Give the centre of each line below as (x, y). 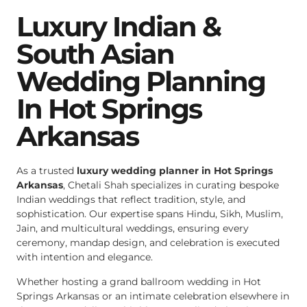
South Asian (95, 54)
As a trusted (47, 171)
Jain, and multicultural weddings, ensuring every (133, 229)
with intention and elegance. (85, 257)
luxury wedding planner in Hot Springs (175, 171)
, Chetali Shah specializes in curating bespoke (171, 185)
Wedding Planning (141, 82)
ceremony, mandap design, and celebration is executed (148, 243)
